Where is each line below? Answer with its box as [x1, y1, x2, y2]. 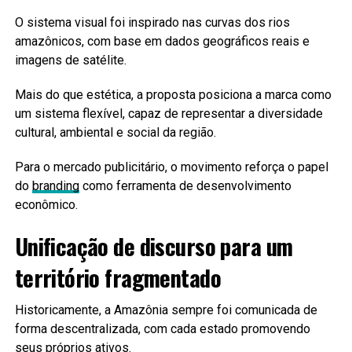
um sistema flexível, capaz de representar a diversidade [14, 105, 323, 121]
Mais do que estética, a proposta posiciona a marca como [14, 86, 332, 102]
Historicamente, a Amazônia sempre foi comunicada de [14, 302, 317, 317]
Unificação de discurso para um [14, 229, 293, 262]
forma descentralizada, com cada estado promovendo [14, 321, 310, 336]
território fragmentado [14, 260, 221, 294]
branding [31, 178, 79, 193]
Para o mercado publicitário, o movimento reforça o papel [14, 159, 328, 174]
